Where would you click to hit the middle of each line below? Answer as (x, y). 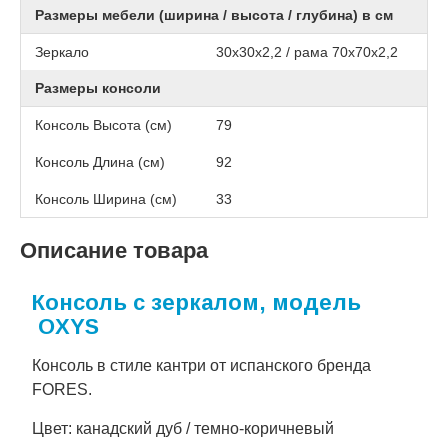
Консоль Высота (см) (103, 124)
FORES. (62, 389)
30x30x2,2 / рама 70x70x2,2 (307, 51)
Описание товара (114, 250)
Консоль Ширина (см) (106, 198)
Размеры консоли (98, 87)
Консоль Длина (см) (100, 161)
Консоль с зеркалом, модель (196, 302)
